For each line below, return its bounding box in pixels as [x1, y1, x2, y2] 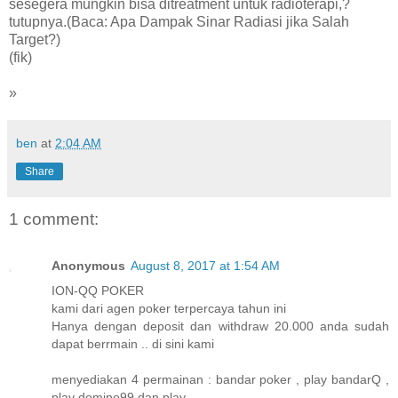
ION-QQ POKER [52, 283, 144, 298]
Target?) [9, 32, 60, 48]
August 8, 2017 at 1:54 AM [131, 258, 280, 273]
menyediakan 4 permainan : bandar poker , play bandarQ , [52, 371, 389, 386]
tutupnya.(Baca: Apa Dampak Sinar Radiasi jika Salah [9, 14, 349, 30]
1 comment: [9, 210, 99, 229]
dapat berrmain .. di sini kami [52, 336, 214, 351]
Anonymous [52, 258, 125, 273]
